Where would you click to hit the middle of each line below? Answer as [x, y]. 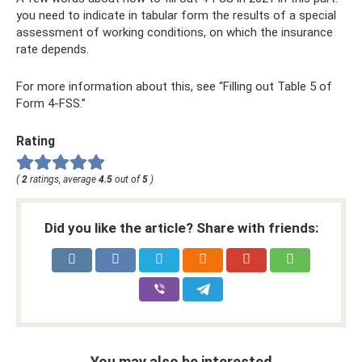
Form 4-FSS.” [51, 103]
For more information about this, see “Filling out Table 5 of [174, 86]
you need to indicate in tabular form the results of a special [176, 15]
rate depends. [53, 49]
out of [127, 179]
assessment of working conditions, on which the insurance [175, 32]
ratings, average [63, 179]
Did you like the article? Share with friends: [181, 227]
